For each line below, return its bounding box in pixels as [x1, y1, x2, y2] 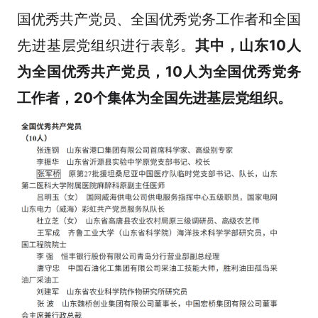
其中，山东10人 [194, 36, 302, 55]
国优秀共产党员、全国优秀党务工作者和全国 [16, 10, 302, 28]
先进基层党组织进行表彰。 [16, 36, 195, 55]
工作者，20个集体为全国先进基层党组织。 [16, 89, 292, 107]
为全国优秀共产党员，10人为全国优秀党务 [16, 62, 302, 81]
